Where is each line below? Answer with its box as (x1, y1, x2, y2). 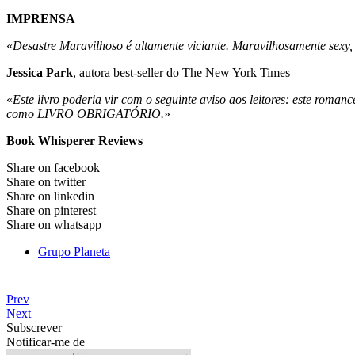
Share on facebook (6, 160, 100, 174)
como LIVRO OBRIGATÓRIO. (6, 106, 164, 120)
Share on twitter (6, 174, 86, 189)
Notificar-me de (6, 335, 85, 349)
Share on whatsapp (6, 217, 101, 231)
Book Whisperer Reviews (6, 133, 143, 147)
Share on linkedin (6, 189, 94, 203)
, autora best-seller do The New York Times (73, 65, 290, 79)
